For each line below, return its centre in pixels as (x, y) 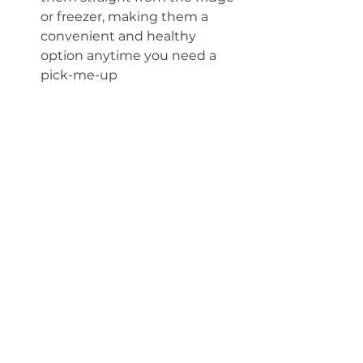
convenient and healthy (120, 36)
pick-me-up (79, 75)
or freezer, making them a (126, 17)
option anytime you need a (130, 56)
